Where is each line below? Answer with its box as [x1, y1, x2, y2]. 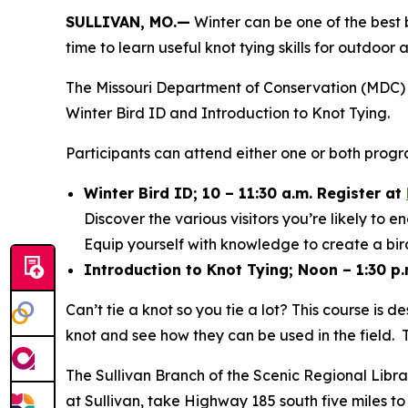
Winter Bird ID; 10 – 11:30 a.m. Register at [84, 184, 406, 202]
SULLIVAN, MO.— [66, 13, 190, 31]
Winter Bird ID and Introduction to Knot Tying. [66, 104, 397, 122]
